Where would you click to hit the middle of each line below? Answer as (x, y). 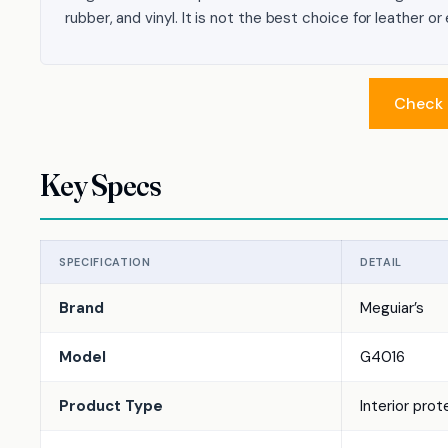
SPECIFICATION (105, 262)
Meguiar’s (392, 308)
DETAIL (381, 262)
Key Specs (101, 185)
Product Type (111, 406)
